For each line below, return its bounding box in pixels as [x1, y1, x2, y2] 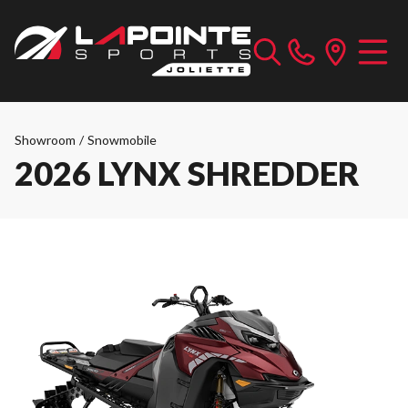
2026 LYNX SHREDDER [15, 153, 360, 193]
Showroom [15, 132, 76, 148]
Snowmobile [87, 132, 157, 148]
